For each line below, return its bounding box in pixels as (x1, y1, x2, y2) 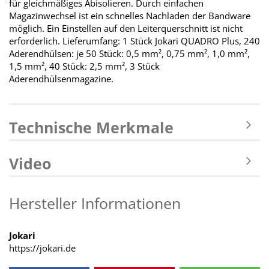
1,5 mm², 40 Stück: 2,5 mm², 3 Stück (9, 60, 160, 72)
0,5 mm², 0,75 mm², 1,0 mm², (124, 47, 250, 59)
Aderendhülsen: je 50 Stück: (9, 47, 124, 59)
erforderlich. (9, 35, 60, 47)
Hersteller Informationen (9, 193, 181, 213)
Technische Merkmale (9, 117, 174, 138)
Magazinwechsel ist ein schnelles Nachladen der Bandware (9, 10, 250, 22)
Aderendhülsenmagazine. (9, 73, 113, 85)
